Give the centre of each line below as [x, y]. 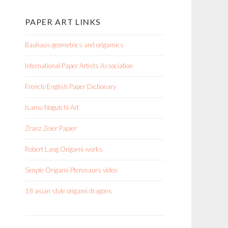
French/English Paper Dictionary [70, 87]
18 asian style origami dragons [68, 191]
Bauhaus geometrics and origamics [74, 45]
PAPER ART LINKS [63, 22]
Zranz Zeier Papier [51, 128]
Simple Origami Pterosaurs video [71, 170]
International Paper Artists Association [79, 66]
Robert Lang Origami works [64, 149]
